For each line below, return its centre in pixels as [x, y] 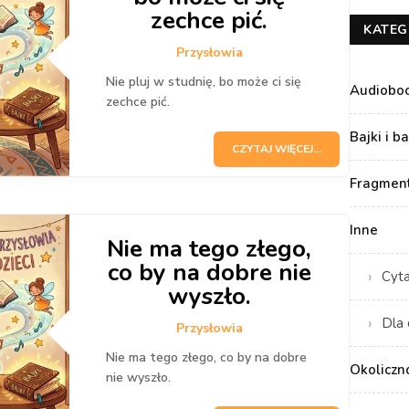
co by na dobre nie [209, 272]
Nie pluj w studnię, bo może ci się [204, 82]
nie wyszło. [139, 377]
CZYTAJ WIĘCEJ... [277, 148]
